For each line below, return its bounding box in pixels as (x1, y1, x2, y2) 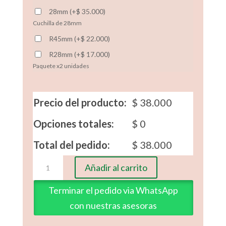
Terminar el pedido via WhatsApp (48, 184, 179, 196)
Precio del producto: (33, 96, 127, 108)
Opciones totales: (33, 117, 114, 130)
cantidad (32, 179, 60, 188)
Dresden (32, 167, 60, 177)
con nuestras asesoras (70, 199, 157, 211)
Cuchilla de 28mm (32, 19, 82, 27)
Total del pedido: (33, 138, 110, 151)
